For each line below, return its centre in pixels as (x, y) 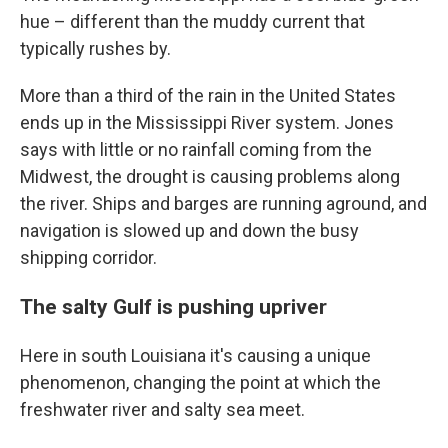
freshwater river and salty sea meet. (162, 409)
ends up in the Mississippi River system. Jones (207, 122)
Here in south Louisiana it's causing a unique (195, 355)
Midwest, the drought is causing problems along (210, 176)
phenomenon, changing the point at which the (200, 382)
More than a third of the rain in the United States (208, 95)
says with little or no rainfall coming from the (196, 149)
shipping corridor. (88, 257)
